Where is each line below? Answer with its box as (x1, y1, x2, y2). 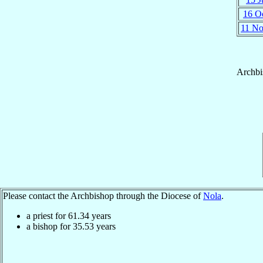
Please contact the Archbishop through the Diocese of (3, 190, 203, 201)
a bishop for (26, 221, 73, 231)
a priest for (26, 210, 68, 221)
